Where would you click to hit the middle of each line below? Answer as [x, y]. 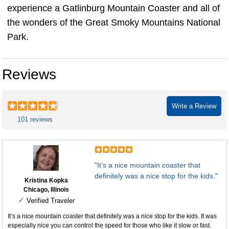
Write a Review [194, 106]
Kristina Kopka [46, 181]
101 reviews [35, 120]
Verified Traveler [49, 201]
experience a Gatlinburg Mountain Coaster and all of [113, 8]
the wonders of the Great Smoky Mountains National [114, 23]
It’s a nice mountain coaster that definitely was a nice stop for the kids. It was [112, 216]
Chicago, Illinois [46, 190]
